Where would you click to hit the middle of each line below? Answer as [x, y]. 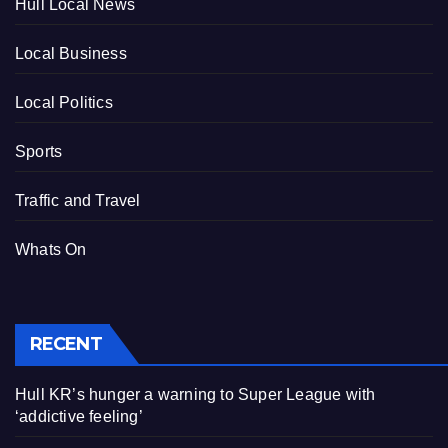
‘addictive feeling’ [79, 416]
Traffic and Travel [78, 200]
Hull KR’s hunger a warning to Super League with [195, 394]
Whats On [51, 249]
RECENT [66, 343]
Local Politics [64, 102]
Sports [39, 151]
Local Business [71, 53]
